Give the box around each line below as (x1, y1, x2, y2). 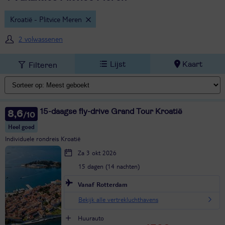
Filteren (29, 61, 58, 69)
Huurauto (78, 213, 104, 222)
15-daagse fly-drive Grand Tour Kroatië (40, 107, 182, 116)
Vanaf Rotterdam (78, 180, 128, 188)
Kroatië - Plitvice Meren (10, 15, 82, 24)
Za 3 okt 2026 (78, 148, 117, 157)
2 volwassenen (18, 34, 63, 43)
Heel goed (8, 123, 35, 131)
